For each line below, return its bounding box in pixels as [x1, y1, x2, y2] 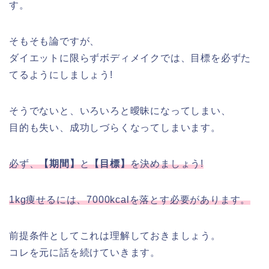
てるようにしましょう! [9, 70, 113, 80]
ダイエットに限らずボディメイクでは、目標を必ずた [9, 53, 252, 64]
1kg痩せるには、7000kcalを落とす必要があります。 [9, 195, 251, 205]
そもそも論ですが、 [9, 36, 100, 47]
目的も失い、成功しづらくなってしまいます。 [9, 122, 221, 133]
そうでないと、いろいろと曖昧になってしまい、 [9, 106, 231, 116]
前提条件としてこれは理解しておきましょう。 [9, 231, 221, 241]
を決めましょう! [130, 159, 204, 169]
